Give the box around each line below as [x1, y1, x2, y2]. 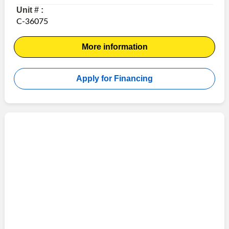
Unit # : [16, 6, 43, 15]
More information [81, 42, 148, 52]
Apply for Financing [76, 74, 153, 83]
